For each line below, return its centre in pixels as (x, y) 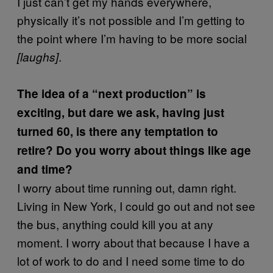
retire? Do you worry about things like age (134, 150)
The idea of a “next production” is (112, 93)
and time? (45, 169)
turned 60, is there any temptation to (118, 131)
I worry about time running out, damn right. (127, 187)
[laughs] (38, 56)
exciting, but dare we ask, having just (121, 112)
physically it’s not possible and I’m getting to (131, 19)
